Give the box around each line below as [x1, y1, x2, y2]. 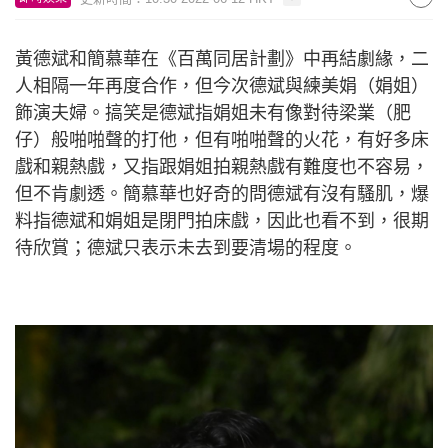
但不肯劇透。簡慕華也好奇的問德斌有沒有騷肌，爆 [15, 184, 429, 204]
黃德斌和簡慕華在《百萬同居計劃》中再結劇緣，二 [15, 49, 429, 69]
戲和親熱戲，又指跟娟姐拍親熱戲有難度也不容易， [15, 157, 429, 177]
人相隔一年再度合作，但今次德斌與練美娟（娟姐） [15, 76, 429, 96]
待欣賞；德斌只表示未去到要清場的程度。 [15, 238, 357, 258]
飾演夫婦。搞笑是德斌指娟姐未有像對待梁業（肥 [15, 103, 411, 123]
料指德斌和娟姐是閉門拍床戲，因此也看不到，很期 [15, 211, 429, 231]
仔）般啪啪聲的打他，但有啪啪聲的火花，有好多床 [15, 130, 429, 150]
